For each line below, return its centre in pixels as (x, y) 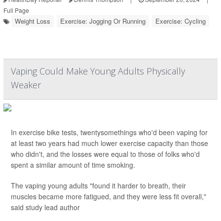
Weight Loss (33, 21)
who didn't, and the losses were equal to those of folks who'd (105, 154)
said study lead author (45, 207)
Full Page (16, 10)
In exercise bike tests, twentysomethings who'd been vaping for (109, 132)
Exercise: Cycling (181, 21)
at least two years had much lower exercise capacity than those (110, 143)
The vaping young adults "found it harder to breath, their (98, 185)
